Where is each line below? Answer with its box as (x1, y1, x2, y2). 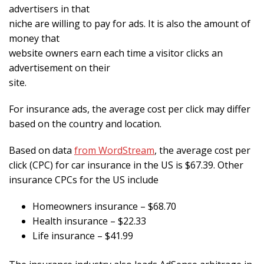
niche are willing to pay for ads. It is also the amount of (9, 17, 250, 31)
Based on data (9, 144, 74, 157)
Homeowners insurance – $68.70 (32, 200, 176, 213)
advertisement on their (9, 61, 110, 75)
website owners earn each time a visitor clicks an (9, 47, 223, 60)
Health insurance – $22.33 (32, 214, 146, 228)
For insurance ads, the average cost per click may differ (9, 103, 250, 116)
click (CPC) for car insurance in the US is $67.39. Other (9, 159, 243, 172)
